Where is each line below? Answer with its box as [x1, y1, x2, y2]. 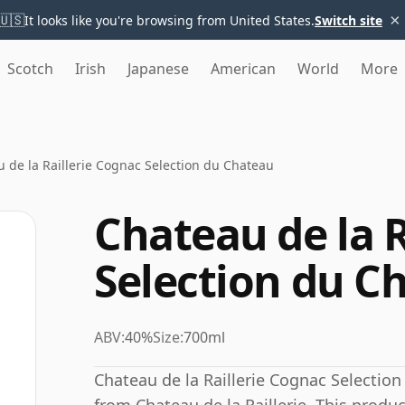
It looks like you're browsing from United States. [24, 11, 315, 29]
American [211, 59, 276, 79]
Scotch [7, 59, 53, 79]
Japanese [127, 59, 189, 79]
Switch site [315, 11, 382, 29]
